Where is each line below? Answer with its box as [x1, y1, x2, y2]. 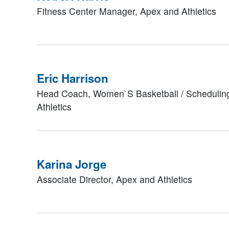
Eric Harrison [37, 70, 108, 86]
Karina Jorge [37, 156, 106, 172]
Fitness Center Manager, [37, 5, 140, 17]
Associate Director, [37, 173, 116, 186]
